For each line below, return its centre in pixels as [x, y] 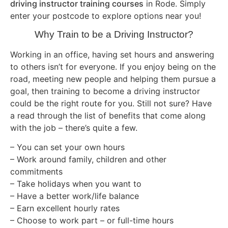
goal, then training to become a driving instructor [105, 91]
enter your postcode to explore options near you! [106, 16]
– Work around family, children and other [88, 160]
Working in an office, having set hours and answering [112, 54]
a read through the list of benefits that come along [108, 115]
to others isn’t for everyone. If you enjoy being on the [113, 66]
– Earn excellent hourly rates [65, 208]
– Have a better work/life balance [75, 196]
